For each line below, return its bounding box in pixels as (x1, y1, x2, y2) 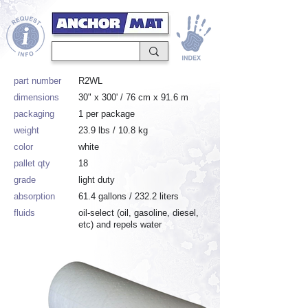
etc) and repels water (78, 219, 162, 230)
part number (14, 76, 61, 86)
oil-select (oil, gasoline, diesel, (78, 208, 199, 218)
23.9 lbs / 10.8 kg (78, 125, 148, 135)
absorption (14, 191, 55, 201)
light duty (78, 175, 115, 185)
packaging (14, 109, 54, 119)
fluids (14, 208, 35, 218)
